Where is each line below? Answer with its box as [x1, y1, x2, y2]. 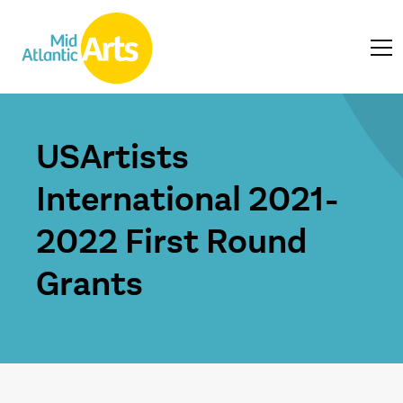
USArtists [36, 137, 189, 178]
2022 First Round [36, 221, 307, 263]
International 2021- [36, 179, 339, 220]
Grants [36, 264, 143, 305]
